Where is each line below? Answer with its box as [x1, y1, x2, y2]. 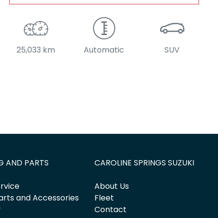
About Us [94, 181, 129, 192]
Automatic [84, 44, 125, 56]
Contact [94, 204, 127, 216]
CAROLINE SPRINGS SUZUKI [94, 157, 195, 169]
